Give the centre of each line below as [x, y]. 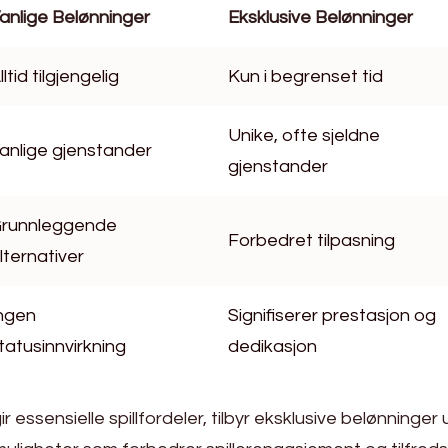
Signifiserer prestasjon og [332, 316]
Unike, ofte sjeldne [304, 136]
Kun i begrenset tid [305, 77]
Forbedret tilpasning [311, 241]
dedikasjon [272, 347]
